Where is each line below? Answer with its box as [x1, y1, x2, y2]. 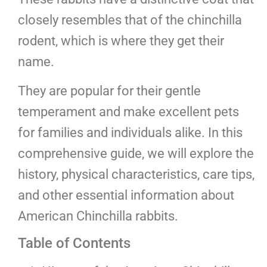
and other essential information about [18, 187, 234, 203]
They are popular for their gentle [18, 83, 201, 98]
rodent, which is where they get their [18, 33, 224, 48]
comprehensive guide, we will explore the [18, 145, 254, 161]
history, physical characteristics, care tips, [18, 166, 254, 182]
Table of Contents [18, 235, 131, 252]
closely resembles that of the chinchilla [18, 12, 242, 27]
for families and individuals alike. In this [18, 125, 243, 140]
